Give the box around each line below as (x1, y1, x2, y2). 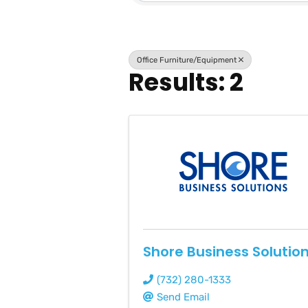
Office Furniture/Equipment (137, 54, 237, 65)
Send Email (157, 290, 210, 303)
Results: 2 (129, 65, 244, 99)
